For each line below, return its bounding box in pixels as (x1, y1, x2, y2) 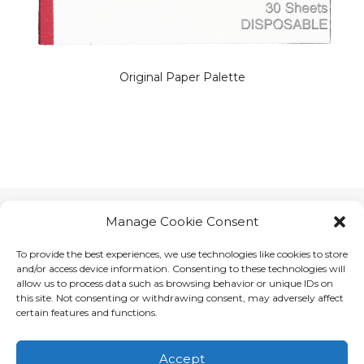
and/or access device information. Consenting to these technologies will (16, 262, 345, 275)
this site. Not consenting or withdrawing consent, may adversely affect (16, 292, 344, 304)
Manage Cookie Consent (106, 214, 258, 229)
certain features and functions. (16, 306, 158, 318)
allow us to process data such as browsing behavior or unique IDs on (16, 277, 333, 289)
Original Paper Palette (119, 70, 245, 85)
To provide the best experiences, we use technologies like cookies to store (16, 248, 348, 260)
